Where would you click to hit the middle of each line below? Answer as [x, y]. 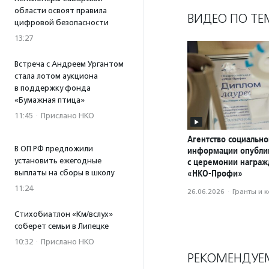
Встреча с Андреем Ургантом [69, 64]
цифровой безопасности [62, 23]
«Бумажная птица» [50, 100]
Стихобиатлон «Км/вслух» [64, 214]
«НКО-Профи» [215, 174]
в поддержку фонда [53, 88]
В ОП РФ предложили [54, 149]
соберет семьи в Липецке [62, 226]
